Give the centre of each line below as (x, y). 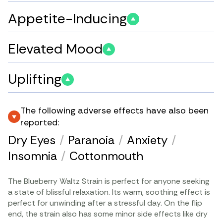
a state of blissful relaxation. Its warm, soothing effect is (109, 192)
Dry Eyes (32, 140)
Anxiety (147, 140)
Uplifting (35, 79)
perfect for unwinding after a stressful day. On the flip (105, 203)
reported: (40, 123)
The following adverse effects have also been (114, 111)
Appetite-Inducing (67, 19)
